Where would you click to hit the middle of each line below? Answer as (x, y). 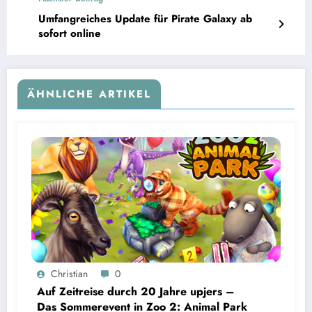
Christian (69, 274)
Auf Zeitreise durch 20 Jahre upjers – (136, 292)
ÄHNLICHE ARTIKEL (89, 94)
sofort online (70, 34)
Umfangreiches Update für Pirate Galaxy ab (145, 19)
